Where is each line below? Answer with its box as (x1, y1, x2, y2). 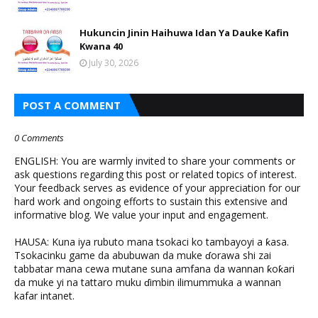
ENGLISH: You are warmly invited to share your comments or (14, 154, 295, 168)
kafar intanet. (14, 289, 75, 302)
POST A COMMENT (23, 98, 121, 112)
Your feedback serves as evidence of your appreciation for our (14, 181, 300, 194)
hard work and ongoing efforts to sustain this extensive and (14, 194, 287, 208)
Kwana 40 (79, 40, 123, 53)
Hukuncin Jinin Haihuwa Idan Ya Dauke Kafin (79, 26, 289, 39)
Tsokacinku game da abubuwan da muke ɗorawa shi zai (14, 248, 271, 262)
